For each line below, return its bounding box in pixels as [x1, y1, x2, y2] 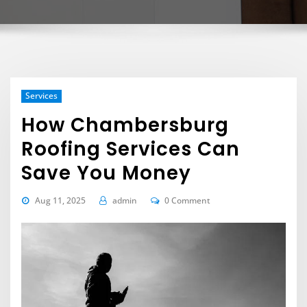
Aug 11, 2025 [34, 194, 86, 206]
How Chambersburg [21, 111, 230, 138]
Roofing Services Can [21, 135, 241, 162]
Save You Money [21, 159, 192, 186]
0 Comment [164, 194, 211, 206]
